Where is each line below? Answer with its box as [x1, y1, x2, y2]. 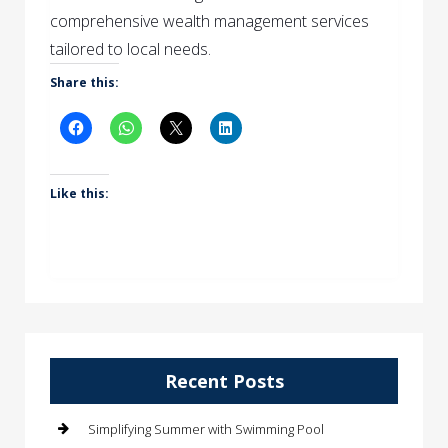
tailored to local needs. [50, 37, 211, 60]
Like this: [50, 184, 109, 202]
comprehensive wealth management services [50, 9, 369, 32]
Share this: [50, 73, 119, 91]
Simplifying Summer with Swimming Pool [88, 419, 324, 438]
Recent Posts [164, 368, 284, 393]
